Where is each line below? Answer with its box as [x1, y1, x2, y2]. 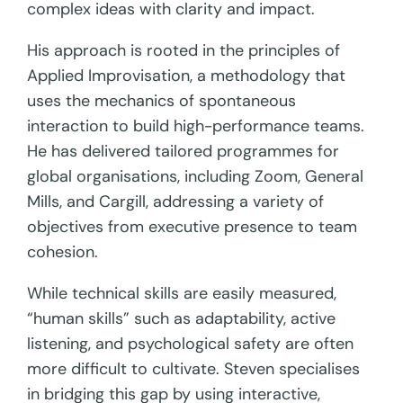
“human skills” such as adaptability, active [27, 308, 336, 330]
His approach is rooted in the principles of [27, 40, 341, 62]
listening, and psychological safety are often [27, 333, 354, 355]
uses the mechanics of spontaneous [27, 90, 297, 112]
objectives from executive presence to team [27, 216, 358, 238]
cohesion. [27, 241, 99, 264]
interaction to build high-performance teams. [27, 115, 365, 138]
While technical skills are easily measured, [27, 282, 337, 305]
